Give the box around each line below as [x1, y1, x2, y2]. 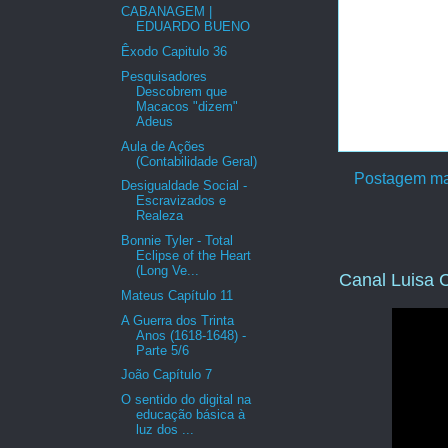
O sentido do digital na [121, 392, 252, 408]
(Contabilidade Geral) [136, 153, 258, 169]
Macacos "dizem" [136, 98, 239, 114]
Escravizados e [136, 193, 227, 209]
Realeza [136, 208, 184, 224]
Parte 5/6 [136, 342, 190, 358]
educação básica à [136, 407, 246, 423]
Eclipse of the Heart [136, 248, 252, 264]
